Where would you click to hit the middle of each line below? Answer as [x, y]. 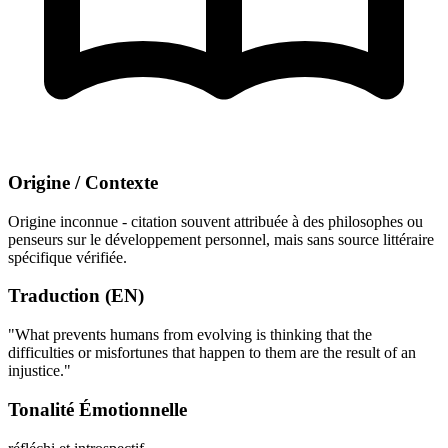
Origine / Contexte [83, 182]
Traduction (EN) [76, 296]
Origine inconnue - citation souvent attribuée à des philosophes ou [215, 221]
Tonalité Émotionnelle [97, 409]
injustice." [39, 371]
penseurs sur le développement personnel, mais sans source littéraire [221, 239]
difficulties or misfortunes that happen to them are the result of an [212, 353]
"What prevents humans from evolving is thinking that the [190, 335]
